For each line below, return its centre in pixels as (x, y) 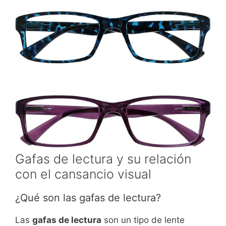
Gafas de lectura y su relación (103, 159)
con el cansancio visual (83, 174)
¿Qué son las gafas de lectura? (88, 198)
